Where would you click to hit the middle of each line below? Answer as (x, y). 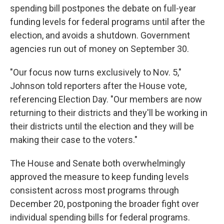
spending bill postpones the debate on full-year (103, 8)
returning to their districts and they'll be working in (109, 113)
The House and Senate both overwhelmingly (98, 163)
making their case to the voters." (74, 140)
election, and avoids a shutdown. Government (100, 35)
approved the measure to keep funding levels (99, 177)
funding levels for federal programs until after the (107, 22)
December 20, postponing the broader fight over (104, 204)
